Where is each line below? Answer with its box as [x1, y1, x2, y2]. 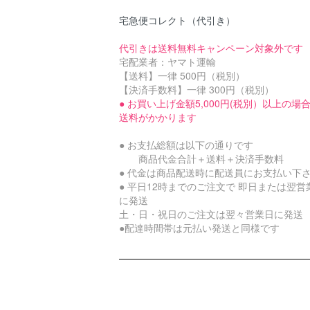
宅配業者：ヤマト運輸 [119, 55, 216, 69]
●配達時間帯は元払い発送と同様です [119, 221, 280, 235]
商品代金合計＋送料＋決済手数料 [119, 152, 284, 165]
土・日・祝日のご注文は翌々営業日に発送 [119, 207, 303, 221]
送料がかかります [119, 110, 197, 124]
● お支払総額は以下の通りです [119, 138, 253, 152]
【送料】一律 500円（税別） [119, 69, 245, 82]
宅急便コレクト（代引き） [119, 13, 235, 27]
